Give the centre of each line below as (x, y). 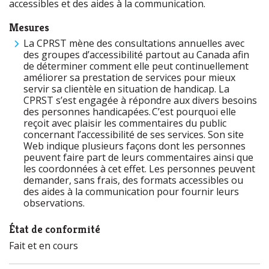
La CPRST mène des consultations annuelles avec (134, 43)
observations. (56, 203)
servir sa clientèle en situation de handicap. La (126, 89)
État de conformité (55, 229)
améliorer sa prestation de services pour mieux (129, 77)
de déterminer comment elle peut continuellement (136, 66)
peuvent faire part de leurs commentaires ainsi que (138, 157)
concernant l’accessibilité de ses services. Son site (134, 134)
